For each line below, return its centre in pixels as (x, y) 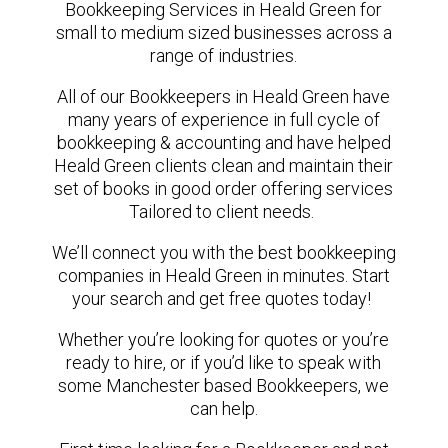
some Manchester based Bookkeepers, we (224, 385)
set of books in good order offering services (224, 188)
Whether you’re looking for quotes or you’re (224, 339)
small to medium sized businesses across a (223, 32)
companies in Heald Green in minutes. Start (223, 275)
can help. (223, 408)
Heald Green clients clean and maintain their (224, 165)
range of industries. (224, 55)
